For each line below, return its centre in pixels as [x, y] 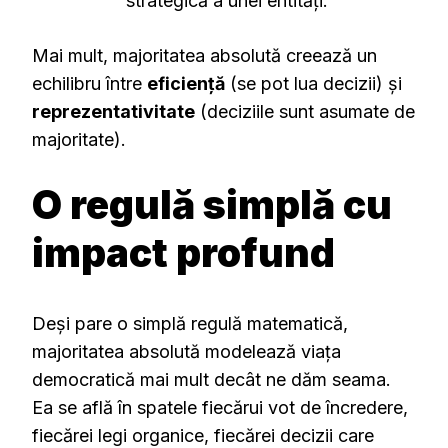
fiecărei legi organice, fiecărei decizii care [203, 435]
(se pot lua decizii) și [313, 84]
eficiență [186, 84]
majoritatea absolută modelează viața [186, 351]
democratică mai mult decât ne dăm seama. [211, 379]
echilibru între [89, 84]
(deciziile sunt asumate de [305, 112]
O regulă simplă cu [212, 205]
